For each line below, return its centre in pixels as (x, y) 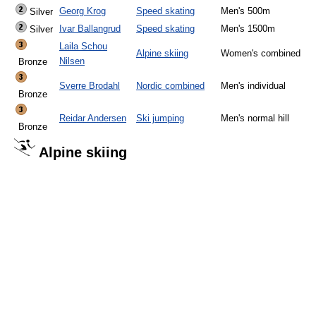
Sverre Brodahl (90, 86)
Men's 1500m (248, 29)
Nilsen (72, 61)
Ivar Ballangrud (90, 29)
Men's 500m (245, 11)
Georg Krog (83, 11)
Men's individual (253, 86)
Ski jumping (160, 119)
